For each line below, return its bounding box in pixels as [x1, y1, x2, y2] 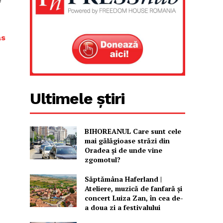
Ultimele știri [30, 89, 125, 109]
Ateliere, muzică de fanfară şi [84, 184, 182, 194]
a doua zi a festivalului [84, 203, 160, 213]
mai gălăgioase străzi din [84, 136, 170, 146]
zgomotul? [84, 155, 120, 165]
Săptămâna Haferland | [84, 174, 162, 184]
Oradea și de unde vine [84, 145, 162, 155]
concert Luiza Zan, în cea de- [84, 193, 183, 203]
